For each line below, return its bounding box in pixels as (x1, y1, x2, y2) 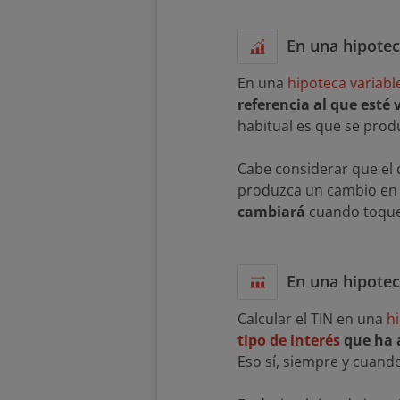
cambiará (237, 202, 305, 222)
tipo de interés (237, 330, 340, 351)
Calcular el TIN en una (237, 309, 387, 329)
